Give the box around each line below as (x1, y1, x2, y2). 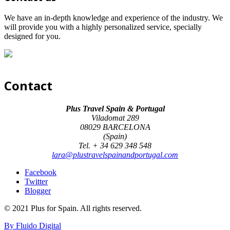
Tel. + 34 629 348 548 (79, 141, 151, 150)
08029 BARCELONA (80, 122, 150, 131)
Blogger (25, 186, 51, 195)
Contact (4, 76, 52, 94)
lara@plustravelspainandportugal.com (52, 150, 178, 159)
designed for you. (4, 31, 61, 41)
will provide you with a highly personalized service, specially (4, 22, 202, 31)
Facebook (25, 167, 56, 177)
